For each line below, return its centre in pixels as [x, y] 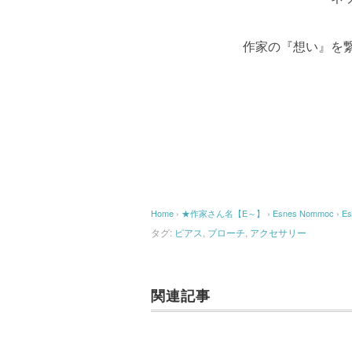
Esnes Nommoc [303, 213]
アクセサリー [283, 232]
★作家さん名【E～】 [223, 213]
